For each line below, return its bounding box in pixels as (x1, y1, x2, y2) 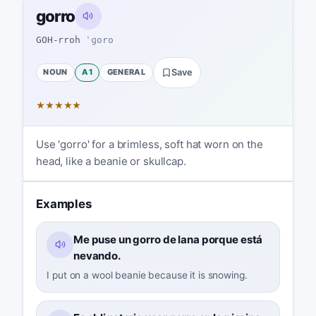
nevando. (73, 249, 121, 263)
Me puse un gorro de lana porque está (73, 233, 263, 247)
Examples (35, 196, 92, 211)
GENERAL (107, 67, 146, 78)
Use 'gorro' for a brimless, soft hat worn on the (35, 138, 263, 152)
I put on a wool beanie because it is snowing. (47, 269, 248, 281)
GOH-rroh (35, 35, 80, 46)
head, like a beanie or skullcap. (35, 154, 186, 169)
